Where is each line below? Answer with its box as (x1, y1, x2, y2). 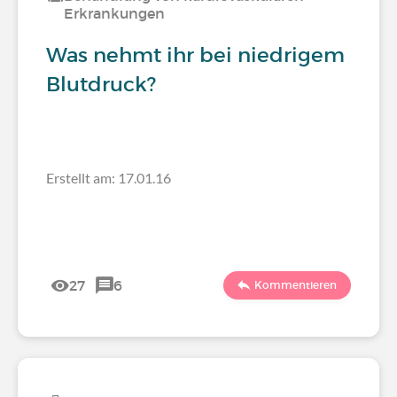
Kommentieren (254, 278, 337, 292)
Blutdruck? (46, 72, 156, 97)
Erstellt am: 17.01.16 (46, 169, 171, 186)
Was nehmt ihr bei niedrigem (46, 43, 345, 67)
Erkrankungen (64, 4, 165, 22)
